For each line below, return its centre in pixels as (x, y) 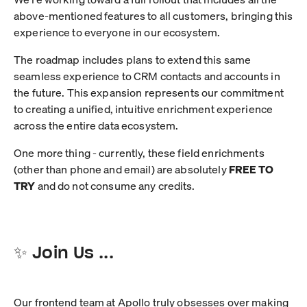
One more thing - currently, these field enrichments (139, 152)
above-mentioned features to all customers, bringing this (153, 15)
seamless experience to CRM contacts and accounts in (147, 75)
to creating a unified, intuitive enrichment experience (144, 108)
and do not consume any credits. (115, 185)
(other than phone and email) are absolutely (121, 169)
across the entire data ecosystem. (96, 125)
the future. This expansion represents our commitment (149, 92)
